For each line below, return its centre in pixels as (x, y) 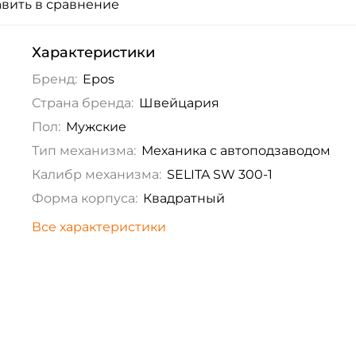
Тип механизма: (83, 151)
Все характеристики (99, 227)
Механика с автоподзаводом (236, 151)
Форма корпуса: (84, 199)
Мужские (96, 127)
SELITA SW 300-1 (219, 175)
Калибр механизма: (96, 175)
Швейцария (179, 103)
